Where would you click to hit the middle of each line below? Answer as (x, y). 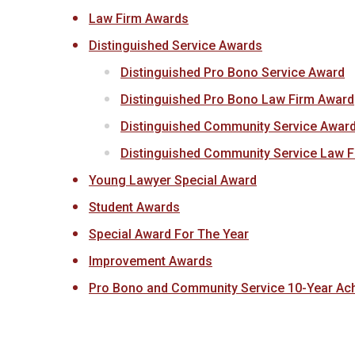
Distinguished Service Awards (176, 46)
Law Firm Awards (139, 19)
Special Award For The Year (169, 234)
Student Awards (134, 207)
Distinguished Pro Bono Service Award (233, 73)
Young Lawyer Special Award (173, 180)
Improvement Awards (151, 261)
